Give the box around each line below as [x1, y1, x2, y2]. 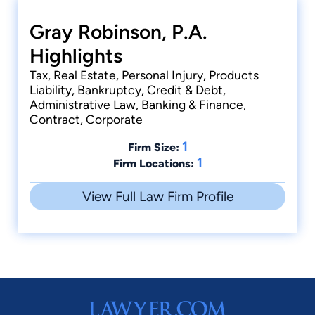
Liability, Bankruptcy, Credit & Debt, [30, 82, 226, 98]
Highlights [30, 44, 122, 68]
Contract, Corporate [30, 112, 143, 127]
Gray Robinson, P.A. [30, 20, 207, 44]
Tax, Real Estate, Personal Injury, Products [30, 67, 259, 83]
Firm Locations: [112, 157, 194, 171]
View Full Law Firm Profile [82, 188, 233, 205]
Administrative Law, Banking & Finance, [30, 97, 246, 112]
